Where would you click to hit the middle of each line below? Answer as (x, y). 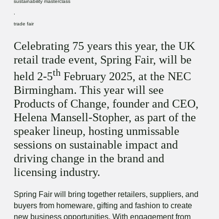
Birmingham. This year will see (89, 90)
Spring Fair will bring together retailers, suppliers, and (106, 195)
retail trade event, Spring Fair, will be (103, 60)
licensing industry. (57, 172)
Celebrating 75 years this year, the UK (104, 46)
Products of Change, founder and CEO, (106, 104)
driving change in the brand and (89, 159)
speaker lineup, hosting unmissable (97, 131)
